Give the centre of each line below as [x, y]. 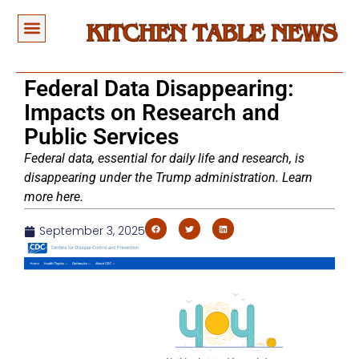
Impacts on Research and [152, 113]
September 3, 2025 [92, 231]
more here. [54, 197]
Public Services [101, 137]
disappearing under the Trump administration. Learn [168, 178]
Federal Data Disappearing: [159, 89]
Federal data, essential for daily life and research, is [164, 159]
